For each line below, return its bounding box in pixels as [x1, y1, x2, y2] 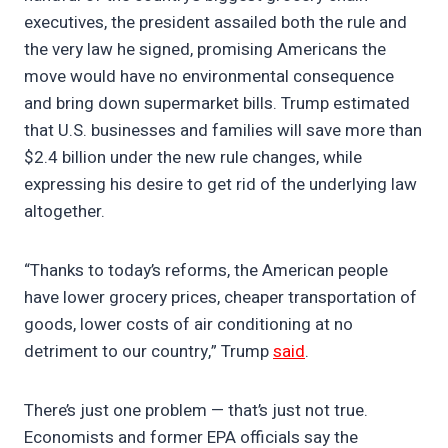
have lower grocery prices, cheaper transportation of [24, 285, 417, 311]
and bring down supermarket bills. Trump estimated [24, 91, 410, 117]
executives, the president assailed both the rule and [24, 10, 407, 36]
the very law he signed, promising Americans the [24, 37, 386, 63]
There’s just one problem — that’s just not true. [24, 398, 368, 424]
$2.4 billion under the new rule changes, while [24, 145, 362, 171]
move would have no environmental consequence [24, 64, 394, 90]
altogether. [24, 199, 113, 225]
